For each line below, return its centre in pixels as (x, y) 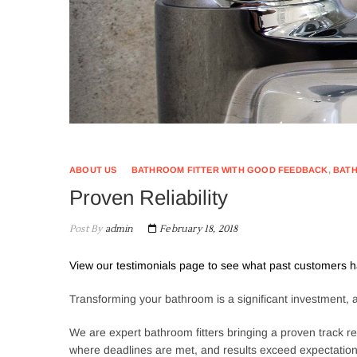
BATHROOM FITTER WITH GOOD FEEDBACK (229, 170)
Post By (86, 229)
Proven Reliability (149, 198)
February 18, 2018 (198, 229)
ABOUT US (93, 170)
